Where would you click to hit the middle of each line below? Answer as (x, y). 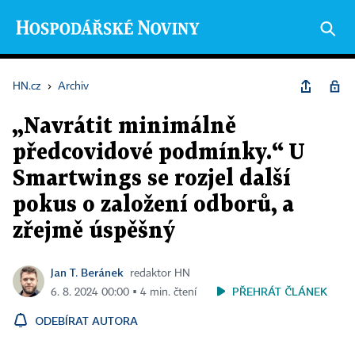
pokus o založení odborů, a (153, 205)
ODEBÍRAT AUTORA (86, 321)
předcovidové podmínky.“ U (158, 153)
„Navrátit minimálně (124, 127)
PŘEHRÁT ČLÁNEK (280, 291)
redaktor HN (160, 273)
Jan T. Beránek (87, 272)
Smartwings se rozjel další (152, 179)
